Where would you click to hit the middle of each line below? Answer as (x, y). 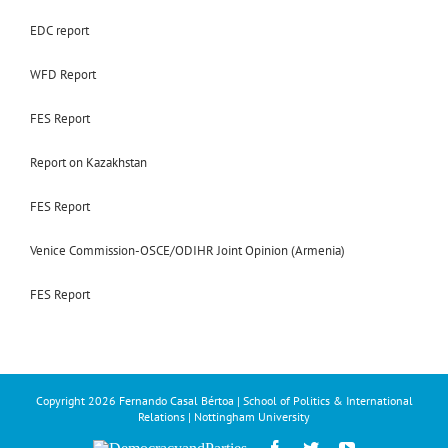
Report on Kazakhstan (88, 162)
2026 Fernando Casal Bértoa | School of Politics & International (250, 400)
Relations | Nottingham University (224, 416)
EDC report (59, 30)
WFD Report (63, 74)
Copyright (61, 400)
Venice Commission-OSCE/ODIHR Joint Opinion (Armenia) (187, 250)
